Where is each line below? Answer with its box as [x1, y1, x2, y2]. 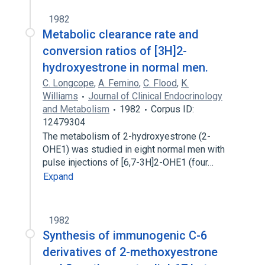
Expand [43, 171, 73, 182]
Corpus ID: [151, 104, 194, 115]
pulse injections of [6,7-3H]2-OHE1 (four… [43, 157, 216, 168]
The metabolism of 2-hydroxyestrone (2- [43, 131, 211, 142]
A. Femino [98, 77, 139, 89]
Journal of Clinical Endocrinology [88, 91, 222, 102]
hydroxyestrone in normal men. [43, 60, 208, 75]
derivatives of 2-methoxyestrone [43, 245, 218, 259]
